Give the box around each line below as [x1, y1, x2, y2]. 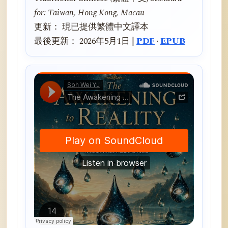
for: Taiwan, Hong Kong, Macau [34, 6, 145, 19]
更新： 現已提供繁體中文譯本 [34, 20, 149, 34]
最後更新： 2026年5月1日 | [34, 35, 136, 48]
